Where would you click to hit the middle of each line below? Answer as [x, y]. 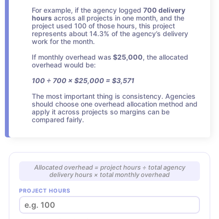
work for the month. [63, 42]
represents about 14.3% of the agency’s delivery [110, 34]
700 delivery [164, 10]
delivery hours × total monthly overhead [109, 174]
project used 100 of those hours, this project [103, 26]
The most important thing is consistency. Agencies [114, 96]
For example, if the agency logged [88, 10]
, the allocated [165, 57]
